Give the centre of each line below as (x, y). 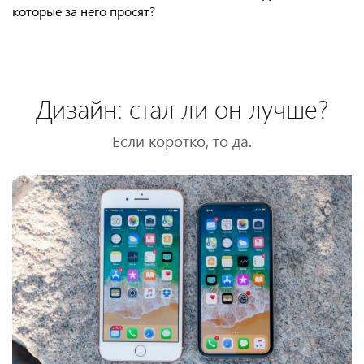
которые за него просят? (84, 11)
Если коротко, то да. (182, 141)
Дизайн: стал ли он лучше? (182, 108)
